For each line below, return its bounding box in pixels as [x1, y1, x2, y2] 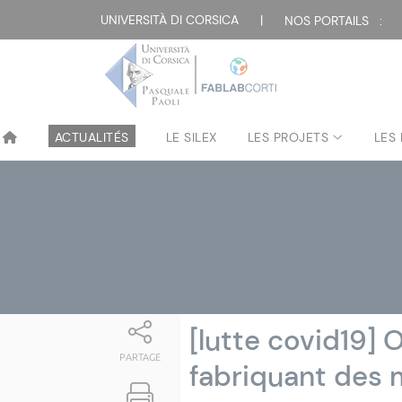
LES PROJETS [247, 129, 328, 145]
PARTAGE [119, 352, 162, 363]
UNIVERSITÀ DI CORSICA [100, 12, 239, 28]
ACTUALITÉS [54, 129, 129, 145]
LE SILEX [165, 129, 217, 145]
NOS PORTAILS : [284, 13, 382, 30]
